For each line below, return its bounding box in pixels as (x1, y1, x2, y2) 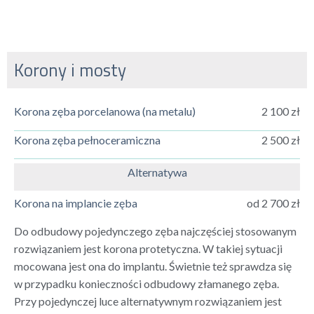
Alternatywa (127, 165, 187, 179)
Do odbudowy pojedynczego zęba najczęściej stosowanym (14, 224, 296, 238)
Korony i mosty (14, 57, 126, 84)
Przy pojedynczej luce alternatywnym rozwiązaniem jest (14, 294, 282, 308)
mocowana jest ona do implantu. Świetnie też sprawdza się (14, 259, 292, 273)
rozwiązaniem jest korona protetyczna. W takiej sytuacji (14, 241, 282, 255)
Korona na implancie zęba (14, 196, 137, 210)
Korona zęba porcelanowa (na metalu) (14, 104, 196, 118)
